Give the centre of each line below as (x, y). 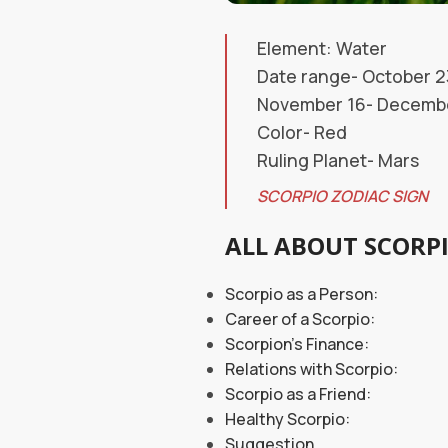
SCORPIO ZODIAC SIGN (342, 196)
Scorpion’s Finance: (297, 344)
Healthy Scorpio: (287, 419)
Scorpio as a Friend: (298, 394)
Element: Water (322, 48)
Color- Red (302, 132)
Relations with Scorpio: (311, 369)
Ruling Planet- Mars (338, 160)
